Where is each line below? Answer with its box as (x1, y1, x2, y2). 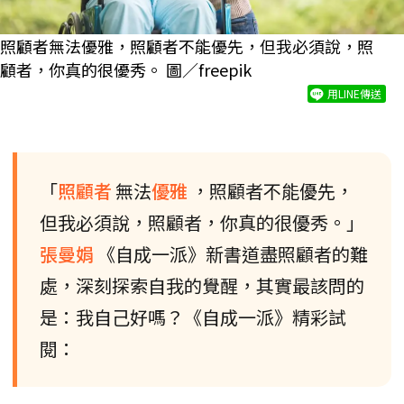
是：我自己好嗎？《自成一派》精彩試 (40, 303, 346, 330)
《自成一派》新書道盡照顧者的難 (97, 240, 368, 267)
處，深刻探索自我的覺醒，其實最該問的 (40, 271, 364, 298)
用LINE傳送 (327, 85, 381, 101)
